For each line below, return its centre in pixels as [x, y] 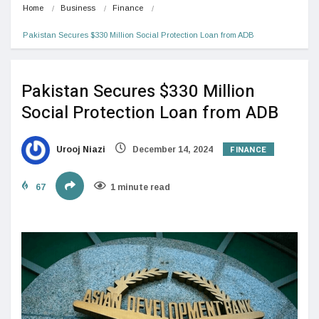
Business [78, 7]
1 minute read [140, 187]
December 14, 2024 [172, 149]
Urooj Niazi [80, 149]
